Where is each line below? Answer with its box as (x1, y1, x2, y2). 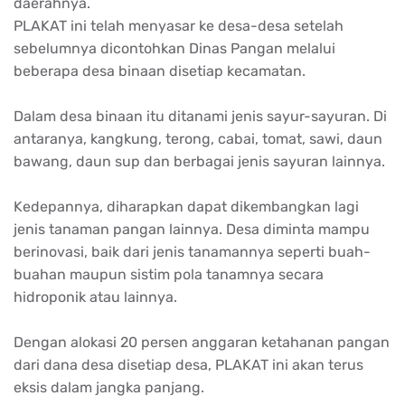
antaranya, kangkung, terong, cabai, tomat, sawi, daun (14, 129, 382, 147)
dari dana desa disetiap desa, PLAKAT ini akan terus (14, 355, 363, 373)
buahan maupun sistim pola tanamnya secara (14, 265, 324, 283)
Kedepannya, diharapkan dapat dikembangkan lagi (14, 197, 359, 215)
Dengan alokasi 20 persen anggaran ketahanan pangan (14, 333, 390, 351)
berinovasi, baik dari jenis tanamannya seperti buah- (14, 242, 371, 260)
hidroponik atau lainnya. (14, 287, 177, 306)
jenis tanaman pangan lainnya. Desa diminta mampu (14, 220, 370, 238)
